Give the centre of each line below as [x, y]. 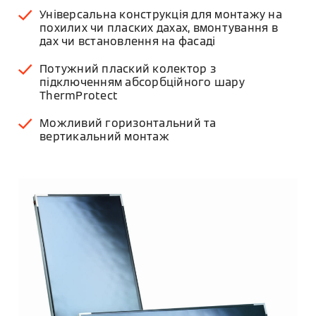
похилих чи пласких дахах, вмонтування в [159, 28]
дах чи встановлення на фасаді [128, 41]
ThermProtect [79, 96]
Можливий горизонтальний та [128, 123]
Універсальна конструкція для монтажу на [161, 14]
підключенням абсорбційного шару [142, 82]
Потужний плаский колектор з [128, 69]
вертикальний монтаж [104, 136]
